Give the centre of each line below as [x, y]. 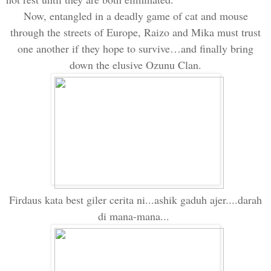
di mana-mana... [135, 216]
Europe [122, 32]
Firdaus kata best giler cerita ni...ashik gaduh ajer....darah [135, 199]
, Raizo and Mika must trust [199, 32]
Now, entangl [52, 15]
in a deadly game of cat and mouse [170, 15]
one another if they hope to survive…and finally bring [135, 48]
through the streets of [58, 32]
